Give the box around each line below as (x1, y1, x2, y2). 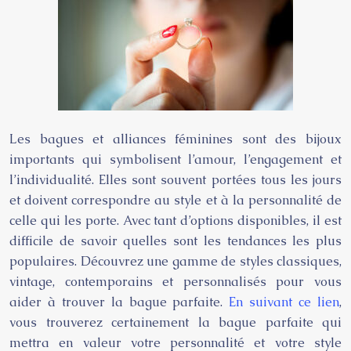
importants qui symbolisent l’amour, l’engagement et (9, 151, 342, 168)
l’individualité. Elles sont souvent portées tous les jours (9, 172, 342, 188)
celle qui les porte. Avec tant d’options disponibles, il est (9, 212, 342, 229)
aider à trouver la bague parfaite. (9, 294, 230, 310)
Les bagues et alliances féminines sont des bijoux (9, 131, 342, 147)
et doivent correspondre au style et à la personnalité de (9, 192, 342, 208)
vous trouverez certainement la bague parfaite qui (9, 314, 342, 331)
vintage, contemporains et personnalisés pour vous (9, 273, 342, 290)
